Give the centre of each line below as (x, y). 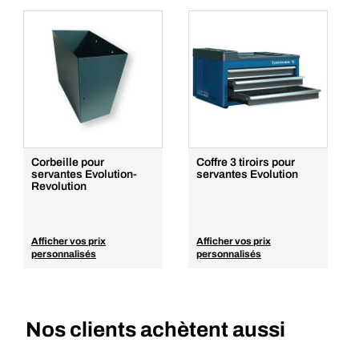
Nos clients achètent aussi (155, 329)
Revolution (59, 186)
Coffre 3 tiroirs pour (246, 162)
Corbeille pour (68, 162)
